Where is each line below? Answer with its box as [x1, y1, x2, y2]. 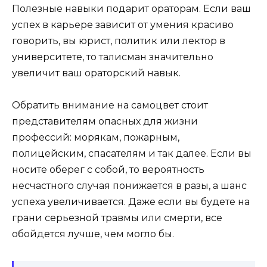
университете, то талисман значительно [12, 51, 213, 63]
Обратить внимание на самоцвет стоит [12, 100, 208, 111]
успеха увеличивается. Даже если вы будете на [12, 196, 250, 207]
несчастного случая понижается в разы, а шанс [12, 180, 247, 191]
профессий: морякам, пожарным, [12, 132, 179, 143]
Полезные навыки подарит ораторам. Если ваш [12, 2, 251, 14]
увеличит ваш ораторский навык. [12, 67, 181, 79]
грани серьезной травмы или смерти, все [12, 212, 222, 223]
